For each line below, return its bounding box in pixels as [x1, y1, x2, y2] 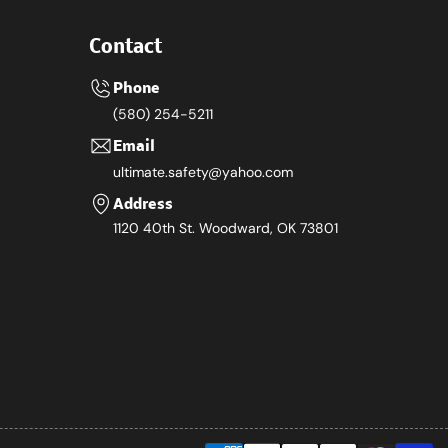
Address [113, 197, 173, 213]
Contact [89, 38, 162, 58]
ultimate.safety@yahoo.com [113, 163, 293, 181]
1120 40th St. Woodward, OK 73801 [113, 219, 338, 237]
